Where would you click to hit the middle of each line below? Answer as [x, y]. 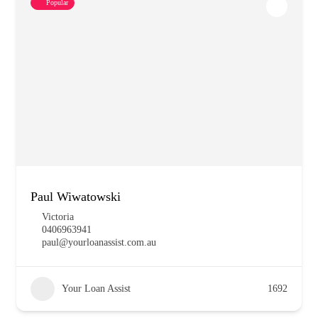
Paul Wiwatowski [76, 197]
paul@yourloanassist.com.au [99, 242]
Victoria [58, 217]
